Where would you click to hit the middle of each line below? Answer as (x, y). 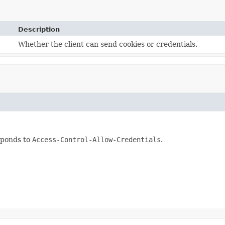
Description (39, 29)
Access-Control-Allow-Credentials (96, 139)
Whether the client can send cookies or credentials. (108, 44)
